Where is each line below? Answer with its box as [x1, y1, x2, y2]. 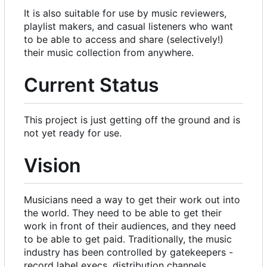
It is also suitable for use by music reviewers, [24, 7, 226, 20]
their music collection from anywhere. [24, 46, 194, 59]
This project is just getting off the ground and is [24, 113, 240, 126]
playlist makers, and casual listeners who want [24, 20, 233, 33]
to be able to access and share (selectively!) [24, 33, 223, 46]
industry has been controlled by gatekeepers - [24, 246, 233, 259]
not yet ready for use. [24, 126, 122, 139]
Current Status [24, 73, 159, 97]
